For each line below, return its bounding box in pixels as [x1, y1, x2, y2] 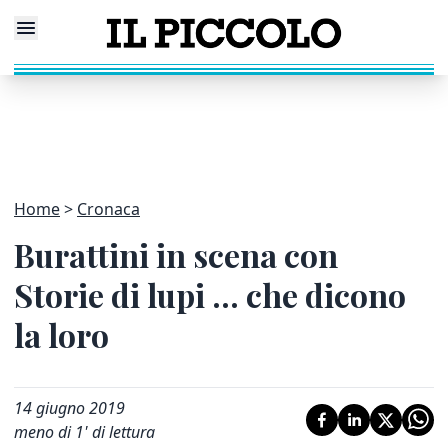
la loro [14, 313, 109, 356]
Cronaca [77, 198, 140, 220]
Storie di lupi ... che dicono [14, 273, 406, 316]
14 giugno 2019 [14, 397, 125, 419]
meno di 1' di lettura [14, 421, 155, 443]
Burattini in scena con [14, 233, 338, 276]
